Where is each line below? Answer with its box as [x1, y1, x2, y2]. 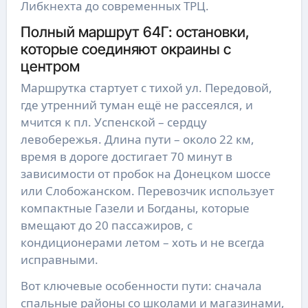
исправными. [20, 252, 98, 268]
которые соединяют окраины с [20, 39, 231, 58]
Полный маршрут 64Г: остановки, [20, 22, 250, 41]
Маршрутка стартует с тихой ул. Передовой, [20, 80, 272, 96]
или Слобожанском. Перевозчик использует [20, 183, 274, 199]
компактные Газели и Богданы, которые [20, 200, 250, 217]
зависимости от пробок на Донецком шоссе [20, 166, 271, 182]
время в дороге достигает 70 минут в [20, 148, 232, 165]
